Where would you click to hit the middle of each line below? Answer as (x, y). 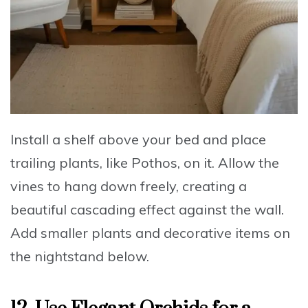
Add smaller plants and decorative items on (150, 233)
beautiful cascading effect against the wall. (147, 210)
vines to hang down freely (93, 186)
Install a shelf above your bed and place (138, 140)
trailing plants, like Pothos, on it (111, 163)
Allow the (249, 163)
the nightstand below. (80, 256)
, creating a (211, 186)
